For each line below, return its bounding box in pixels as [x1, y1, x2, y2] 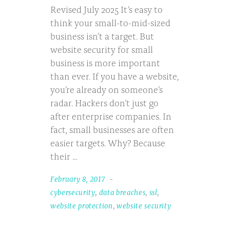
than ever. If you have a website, [50, 69, 179, 83]
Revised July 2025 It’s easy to [50, 2, 163, 16]
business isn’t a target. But [50, 29, 154, 43]
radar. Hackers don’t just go [50, 95, 159, 109]
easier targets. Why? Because [50, 136, 165, 149]
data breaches [99, 188, 146, 198]
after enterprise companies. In [50, 109, 171, 123]
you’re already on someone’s [50, 82, 163, 96]
